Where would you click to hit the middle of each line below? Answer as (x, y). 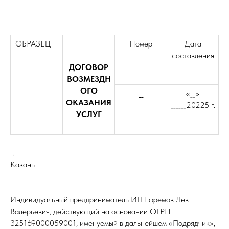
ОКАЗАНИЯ (89, 102)
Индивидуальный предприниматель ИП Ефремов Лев (99, 200)
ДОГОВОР (89, 67)
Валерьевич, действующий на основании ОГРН (90, 211)
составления (193, 55)
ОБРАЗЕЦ (32, 44)
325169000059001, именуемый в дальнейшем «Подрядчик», (113, 223)
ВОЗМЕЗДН (89, 79)
